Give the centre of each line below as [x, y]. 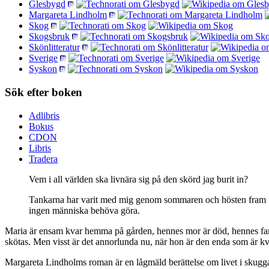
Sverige [43, 58]
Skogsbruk [49, 37]
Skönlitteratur [54, 47]
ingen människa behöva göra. [84, 210]
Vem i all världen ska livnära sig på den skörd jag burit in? [138, 179]
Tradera [43, 159]
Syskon [43, 69]
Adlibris [44, 115]
